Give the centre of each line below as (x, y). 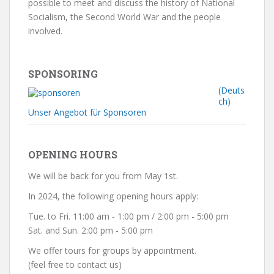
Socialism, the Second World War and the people (124, 17)
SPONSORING (63, 74)
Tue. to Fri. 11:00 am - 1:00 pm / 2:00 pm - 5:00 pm (128, 216)
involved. (45, 31)
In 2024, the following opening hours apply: (113, 196)
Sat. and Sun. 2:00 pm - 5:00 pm (91, 230)
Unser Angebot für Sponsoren (87, 112)
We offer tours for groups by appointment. (112, 250)
